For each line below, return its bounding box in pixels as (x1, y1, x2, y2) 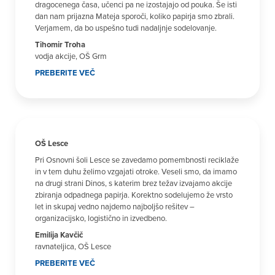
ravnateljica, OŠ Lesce (35, 241, 111, 252)
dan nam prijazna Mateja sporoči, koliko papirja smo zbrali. (35, 10, 234, 21)
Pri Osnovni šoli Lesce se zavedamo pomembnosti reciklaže (35, 154, 239, 165)
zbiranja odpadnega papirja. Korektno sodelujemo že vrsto (35, 189, 233, 200)
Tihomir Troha (35, 39, 85, 50)
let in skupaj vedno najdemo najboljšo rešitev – (35, 201, 195, 212)
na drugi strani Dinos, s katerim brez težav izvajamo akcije (35, 177, 232, 188)
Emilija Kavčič (35, 229, 83, 241)
